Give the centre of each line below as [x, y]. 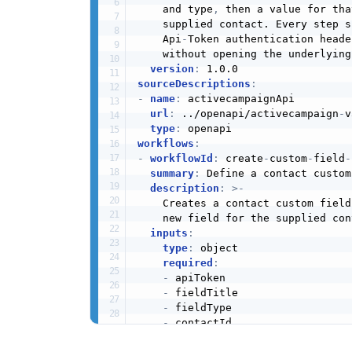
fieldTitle [203, 293]
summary [172, 174]
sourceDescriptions [194, 84]
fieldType [200, 308]
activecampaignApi [238, 99]
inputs [169, 233]
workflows [165, 144]
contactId [200, 323]
